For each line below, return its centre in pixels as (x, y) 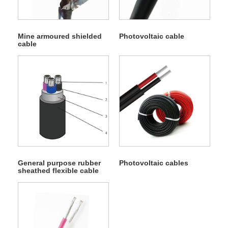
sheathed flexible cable (58, 170)
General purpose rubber (59, 163)
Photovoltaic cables (153, 163)
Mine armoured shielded (60, 36)
